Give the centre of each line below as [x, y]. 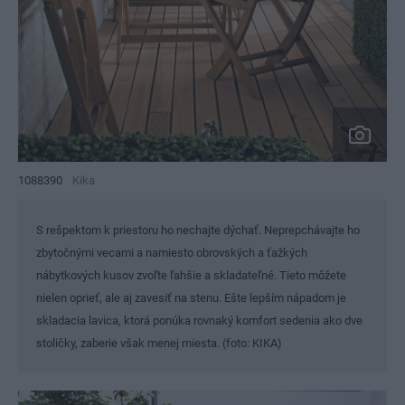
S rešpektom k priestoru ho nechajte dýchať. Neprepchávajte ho [198, 231]
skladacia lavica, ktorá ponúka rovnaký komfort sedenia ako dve [199, 321]
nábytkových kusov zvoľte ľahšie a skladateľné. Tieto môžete [191, 276]
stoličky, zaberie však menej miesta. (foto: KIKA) [159, 344]
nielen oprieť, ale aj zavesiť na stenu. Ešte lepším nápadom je [191, 298]
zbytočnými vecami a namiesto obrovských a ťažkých [172, 253]
